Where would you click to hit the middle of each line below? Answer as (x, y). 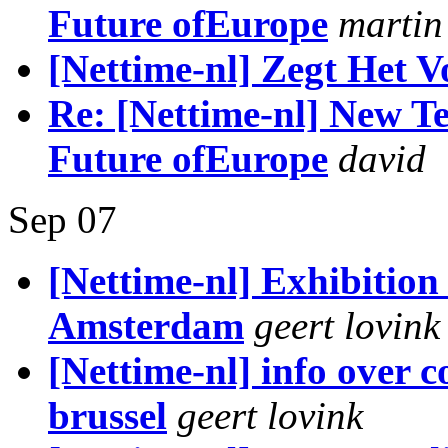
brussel (107, 415)
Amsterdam (146, 325)
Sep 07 (62, 219)
